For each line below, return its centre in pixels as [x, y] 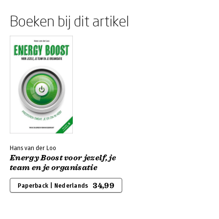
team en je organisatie [54, 168]
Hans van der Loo [33, 148]
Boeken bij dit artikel [69, 21]
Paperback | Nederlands [53, 186]
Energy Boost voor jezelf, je [63, 158]
